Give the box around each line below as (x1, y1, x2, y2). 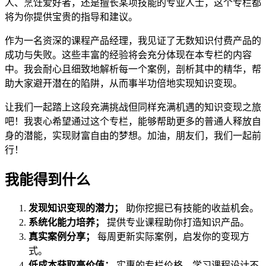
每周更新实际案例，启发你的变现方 (95, 232, 249, 242)
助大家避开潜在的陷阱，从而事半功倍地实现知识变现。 (5, 78, 242, 88)
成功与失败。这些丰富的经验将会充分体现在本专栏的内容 (5, 49, 252, 60)
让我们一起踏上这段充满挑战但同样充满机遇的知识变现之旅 (5, 102, 261, 112)
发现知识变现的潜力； (28, 203, 123, 214)
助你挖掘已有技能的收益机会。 (123, 203, 259, 214)
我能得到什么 (5, 172, 90, 188)
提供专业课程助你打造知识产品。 (104, 217, 249, 228)
